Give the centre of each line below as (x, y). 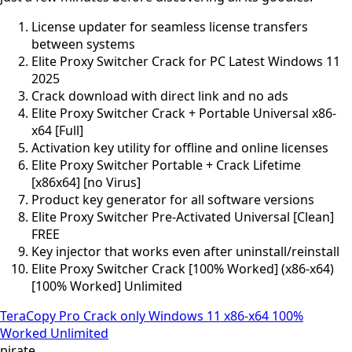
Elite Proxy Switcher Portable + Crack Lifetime (166, 165)
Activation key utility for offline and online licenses (180, 147)
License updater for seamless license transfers (170, 26)
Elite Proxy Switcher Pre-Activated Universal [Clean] (183, 216)
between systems (83, 44)
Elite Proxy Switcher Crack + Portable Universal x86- (184, 113)
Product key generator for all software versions (173, 199)
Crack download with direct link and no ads (160, 95)
